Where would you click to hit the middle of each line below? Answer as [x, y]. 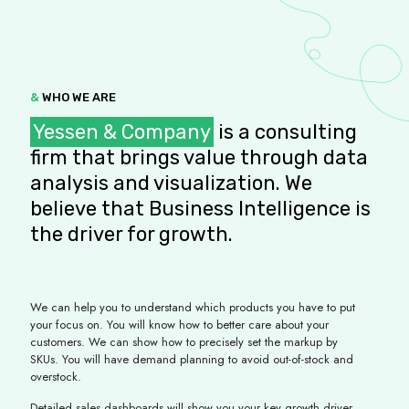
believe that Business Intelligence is [200, 209]
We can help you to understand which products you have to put [193, 307]
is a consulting [285, 132]
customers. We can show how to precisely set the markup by [184, 342]
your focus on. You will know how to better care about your [179, 325]
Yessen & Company [122, 132]
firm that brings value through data [199, 157]
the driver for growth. [131, 234]
